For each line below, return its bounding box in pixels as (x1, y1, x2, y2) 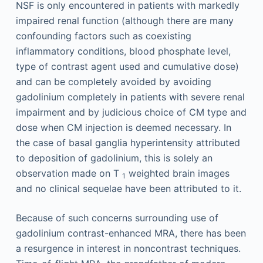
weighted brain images (125, 167, 230, 179)
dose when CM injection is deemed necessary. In (15, 122, 231, 133)
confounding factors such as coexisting (15, 30, 191, 42)
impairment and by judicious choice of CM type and (15, 106, 247, 118)
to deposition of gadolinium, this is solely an (15, 152, 213, 164)
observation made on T (15, 167, 122, 179)
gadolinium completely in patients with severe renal (15, 91, 245, 103)
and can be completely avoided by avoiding (15, 76, 211, 87)
